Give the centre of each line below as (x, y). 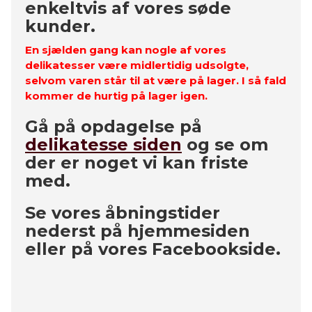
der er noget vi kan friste (137, 163)
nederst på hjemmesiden (138, 231)
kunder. (60, 26)
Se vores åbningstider (123, 213)
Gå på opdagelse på (114, 127)
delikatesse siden (103, 145)
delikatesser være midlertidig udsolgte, (137, 65)
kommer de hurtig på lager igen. (116, 96)
